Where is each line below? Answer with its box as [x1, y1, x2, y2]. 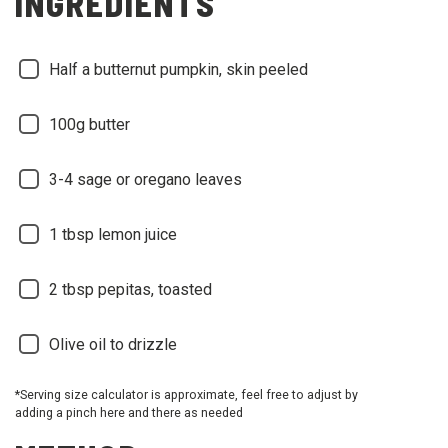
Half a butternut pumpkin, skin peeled [49, 59, 308, 79]
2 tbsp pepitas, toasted [49, 279, 212, 299]
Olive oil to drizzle [49, 334, 177, 354]
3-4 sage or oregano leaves [49, 169, 242, 189]
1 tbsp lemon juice [49, 224, 177, 244]
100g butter [49, 114, 130, 134]
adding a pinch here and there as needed [15, 404, 243, 420]
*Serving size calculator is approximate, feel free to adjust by [15, 386, 358, 402]
